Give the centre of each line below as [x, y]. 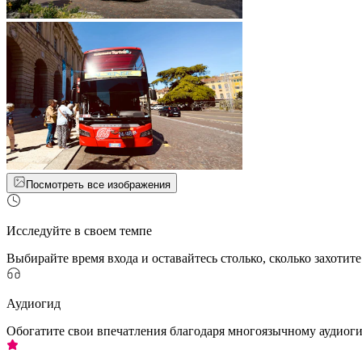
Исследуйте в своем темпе [79, 231]
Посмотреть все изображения [98, 185]
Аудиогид [34, 304]
